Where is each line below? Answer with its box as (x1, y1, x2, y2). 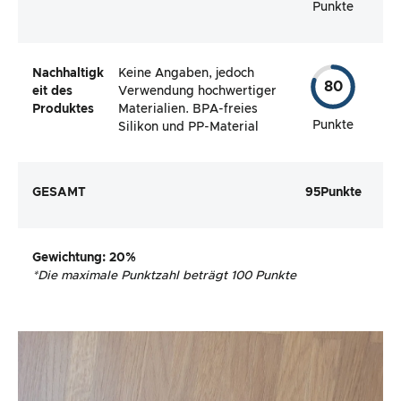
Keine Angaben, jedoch (118, 66, 254, 80)
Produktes (32, 102, 94, 115)
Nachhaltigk (32, 66, 104, 80)
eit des (32, 84, 73, 98)
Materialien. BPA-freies (118, 102, 258, 115)
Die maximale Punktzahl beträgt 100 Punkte (38, 269, 296, 282)
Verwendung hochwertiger (118, 84, 277, 98)
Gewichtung (32, 251, 102, 264)
